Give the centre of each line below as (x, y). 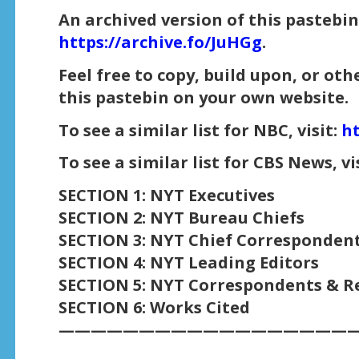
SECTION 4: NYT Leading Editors (188, 263)
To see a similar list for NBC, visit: (200, 130)
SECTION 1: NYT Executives (166, 196)
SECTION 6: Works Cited (154, 308)
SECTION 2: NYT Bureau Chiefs (181, 218)
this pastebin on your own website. (203, 97)
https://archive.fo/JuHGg (160, 42)
